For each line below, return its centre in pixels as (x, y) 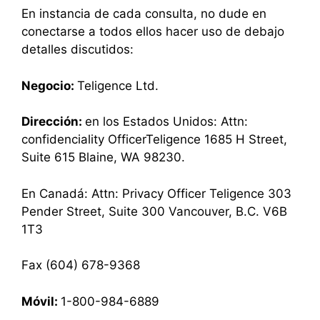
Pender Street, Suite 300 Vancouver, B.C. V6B (154, 211)
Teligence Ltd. (118, 85)
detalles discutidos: (77, 49)
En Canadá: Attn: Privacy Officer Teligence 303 (156, 193)
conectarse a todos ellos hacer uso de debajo (153, 31)
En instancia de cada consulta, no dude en (144, 14)
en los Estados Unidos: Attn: (166, 121)
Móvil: (41, 301)
